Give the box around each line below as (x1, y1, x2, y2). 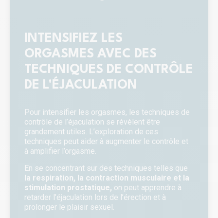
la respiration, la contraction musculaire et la (24, 173, 189, 182)
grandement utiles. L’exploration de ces (24, 127, 158, 137)
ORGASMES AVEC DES (24, 48, 157, 61)
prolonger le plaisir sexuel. (24, 202, 116, 212)
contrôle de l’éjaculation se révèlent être (24, 117, 160, 127)
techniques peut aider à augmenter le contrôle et (24, 137, 188, 146)
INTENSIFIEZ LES (24, 32, 123, 45)
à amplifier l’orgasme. (24, 146, 96, 156)
